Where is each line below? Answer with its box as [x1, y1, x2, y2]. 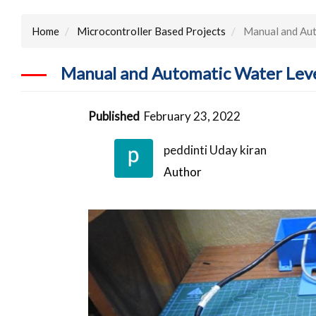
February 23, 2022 [144, 108, 241, 123]
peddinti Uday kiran [164, 142, 267, 157]
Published [88, 108, 140, 123]
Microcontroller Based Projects [77, 24, 226, 37]
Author [164, 164, 202, 179]
